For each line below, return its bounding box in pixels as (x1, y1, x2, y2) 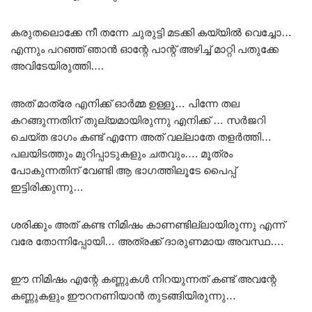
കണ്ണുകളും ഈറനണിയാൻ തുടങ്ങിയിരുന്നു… (10, 290, 236, 302)
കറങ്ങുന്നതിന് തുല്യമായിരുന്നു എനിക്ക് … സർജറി (10, 114, 265, 127)
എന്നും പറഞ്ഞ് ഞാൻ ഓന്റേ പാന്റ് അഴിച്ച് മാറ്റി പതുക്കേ (10, 43, 279, 56)
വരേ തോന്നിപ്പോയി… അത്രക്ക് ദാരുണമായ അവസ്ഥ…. (10, 235, 283, 248)
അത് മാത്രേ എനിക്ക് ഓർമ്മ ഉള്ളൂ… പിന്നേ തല (10, 97, 240, 110)
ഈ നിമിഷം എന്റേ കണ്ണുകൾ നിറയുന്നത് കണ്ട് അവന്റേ (10, 273, 276, 286)
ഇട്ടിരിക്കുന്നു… (10, 181, 84, 194)
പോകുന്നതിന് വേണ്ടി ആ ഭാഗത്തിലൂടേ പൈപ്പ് (10, 164, 236, 177)
